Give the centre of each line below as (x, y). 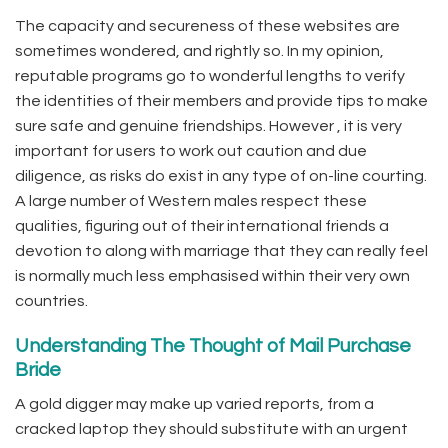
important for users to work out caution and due (191, 150)
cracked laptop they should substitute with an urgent (211, 428)
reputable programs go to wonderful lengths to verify (210, 75)
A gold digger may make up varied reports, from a (194, 403)
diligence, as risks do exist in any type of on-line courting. (221, 175)
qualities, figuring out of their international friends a (202, 225)
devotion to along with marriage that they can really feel (221, 250)
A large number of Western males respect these (191, 200)
